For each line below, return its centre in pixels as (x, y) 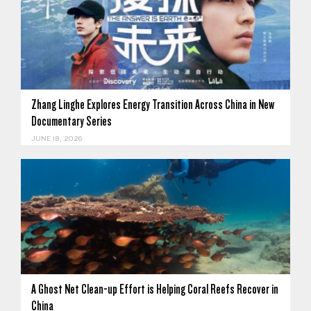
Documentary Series (72, 121)
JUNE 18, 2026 (57, 139)
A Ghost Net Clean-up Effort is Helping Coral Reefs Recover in (155, 289)
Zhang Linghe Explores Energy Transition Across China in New (153, 105)
